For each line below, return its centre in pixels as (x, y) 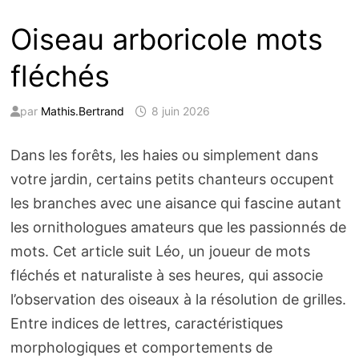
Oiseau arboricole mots (166, 40)
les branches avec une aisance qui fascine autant (175, 204)
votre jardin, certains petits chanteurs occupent (172, 179)
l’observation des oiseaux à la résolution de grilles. (178, 300)
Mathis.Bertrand (82, 111)
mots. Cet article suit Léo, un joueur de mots (160, 252)
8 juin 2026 (180, 111)
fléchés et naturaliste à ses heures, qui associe (166, 276)
